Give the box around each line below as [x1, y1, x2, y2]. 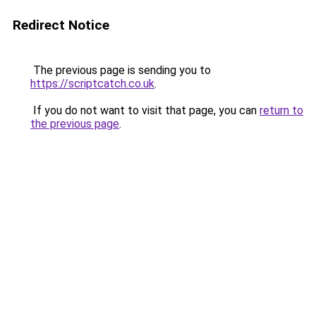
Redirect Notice [13, 17, 109, 33]
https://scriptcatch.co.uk [30, 77, 154, 90]
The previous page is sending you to [30, 63, 211, 77]
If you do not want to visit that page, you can [30, 104, 260, 117]
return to [260, 104, 303, 117]
